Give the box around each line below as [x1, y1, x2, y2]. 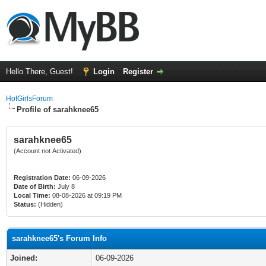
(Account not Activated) [14, 147, 81, 154]
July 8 [56, 183, 77, 190]
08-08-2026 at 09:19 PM [50, 192, 122, 199]
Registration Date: [14, 174, 71, 181]
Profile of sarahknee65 [17, 105, 99, 114]
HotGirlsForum [6, 94, 53, 103]
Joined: [10, 254, 37, 262]
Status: [14, 201, 36, 208]
